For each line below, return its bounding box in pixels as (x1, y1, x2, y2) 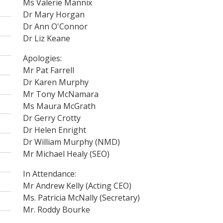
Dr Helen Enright (23, 124, 86, 135)
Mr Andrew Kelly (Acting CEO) (23, 180, 131, 191)
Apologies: (23, 52, 62, 64)
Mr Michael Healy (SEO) (23, 148, 110, 159)
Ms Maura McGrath (23, 100, 96, 111)
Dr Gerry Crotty (23, 112, 81, 123)
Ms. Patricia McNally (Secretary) (23, 192, 140, 203)
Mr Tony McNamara (23, 88, 99, 100)
